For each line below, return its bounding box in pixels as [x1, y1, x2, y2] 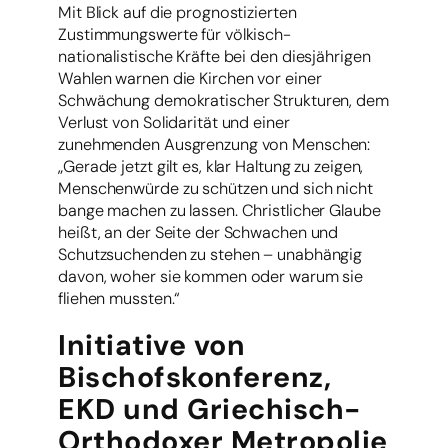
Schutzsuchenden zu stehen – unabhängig [58, 243, 363, 265]
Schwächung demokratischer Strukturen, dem [58, 89, 389, 111]
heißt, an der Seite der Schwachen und [58, 221, 339, 243]
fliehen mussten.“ [58, 287, 181, 309]
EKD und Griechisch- [58, 390, 361, 428]
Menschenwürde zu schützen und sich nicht [58, 177, 373, 199]
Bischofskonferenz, [58, 358, 331, 396]
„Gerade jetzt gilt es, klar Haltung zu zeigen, [58, 155, 364, 177]
